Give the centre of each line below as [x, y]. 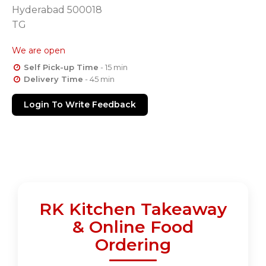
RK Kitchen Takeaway [133, 209]
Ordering [133, 245]
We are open [39, 51]
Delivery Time [53, 79]
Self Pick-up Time [61, 67]
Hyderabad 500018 [57, 10]
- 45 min [99, 79]
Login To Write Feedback [80, 105]
